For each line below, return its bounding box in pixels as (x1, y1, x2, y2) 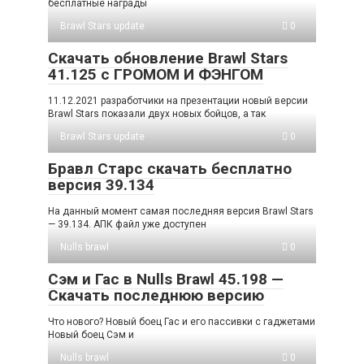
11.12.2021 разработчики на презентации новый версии (48, 95, 308, 107)
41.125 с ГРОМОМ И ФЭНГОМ (48, 65, 263, 84)
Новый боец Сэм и (48, 329, 134, 341)
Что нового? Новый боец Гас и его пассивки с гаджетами (48, 316, 315, 328)
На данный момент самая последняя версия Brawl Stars (48, 206, 314, 218)
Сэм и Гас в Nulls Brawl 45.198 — (48, 270, 284, 289)
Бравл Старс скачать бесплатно (48, 159, 292, 179)
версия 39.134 (48, 175, 154, 195)
